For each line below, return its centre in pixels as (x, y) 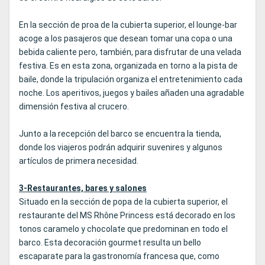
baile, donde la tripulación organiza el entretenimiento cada (131, 80)
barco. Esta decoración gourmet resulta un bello (110, 243)
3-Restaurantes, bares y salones (83, 188)
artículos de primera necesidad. (79, 161)
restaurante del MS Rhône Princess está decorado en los (127, 216)
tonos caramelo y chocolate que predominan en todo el (123, 229)
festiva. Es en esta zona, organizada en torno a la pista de (128, 66)
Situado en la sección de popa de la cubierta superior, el (123, 202)
